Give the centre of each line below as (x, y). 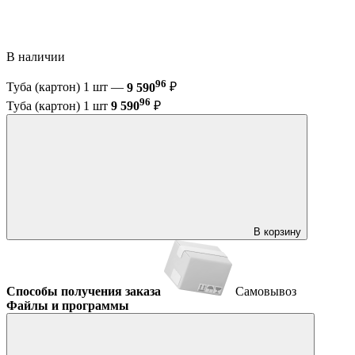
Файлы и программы (68, 305)
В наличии (37, 57)
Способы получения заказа (84, 291)
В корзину (277, 231)
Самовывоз (266, 291)
